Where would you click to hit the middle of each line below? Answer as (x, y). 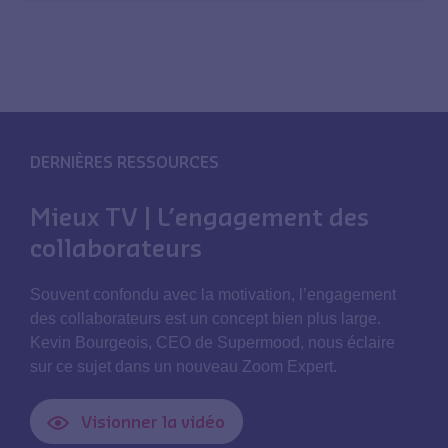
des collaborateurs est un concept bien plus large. (205, 319)
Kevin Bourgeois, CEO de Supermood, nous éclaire (212, 343)
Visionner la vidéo (153, 422)
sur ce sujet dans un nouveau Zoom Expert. (183, 367)
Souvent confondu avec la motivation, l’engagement (213, 295)
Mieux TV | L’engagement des (199, 216)
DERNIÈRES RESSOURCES (124, 162)
